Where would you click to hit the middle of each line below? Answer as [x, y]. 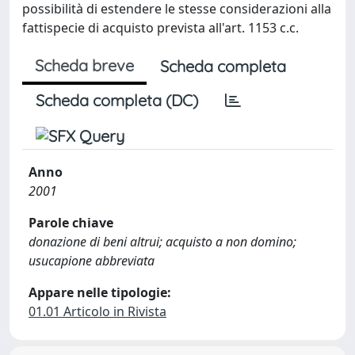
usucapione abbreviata [92, 261]
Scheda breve [84, 65]
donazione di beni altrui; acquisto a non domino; [162, 242]
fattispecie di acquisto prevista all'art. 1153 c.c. [160, 28]
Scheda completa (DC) [117, 100]
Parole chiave [71, 223]
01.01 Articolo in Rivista [97, 311]
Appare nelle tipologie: [100, 292]
